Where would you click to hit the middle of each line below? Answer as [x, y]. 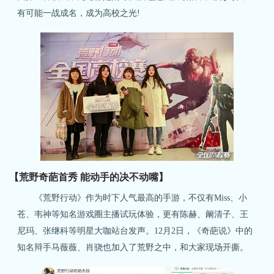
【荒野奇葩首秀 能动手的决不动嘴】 [88, 177]
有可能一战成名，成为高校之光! [79, 13]
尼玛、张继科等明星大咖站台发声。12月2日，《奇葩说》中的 [135, 231]
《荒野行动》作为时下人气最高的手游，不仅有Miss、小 [132, 198]
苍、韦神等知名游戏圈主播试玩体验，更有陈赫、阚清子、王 [133, 214]
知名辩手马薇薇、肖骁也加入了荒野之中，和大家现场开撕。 [133, 247]
